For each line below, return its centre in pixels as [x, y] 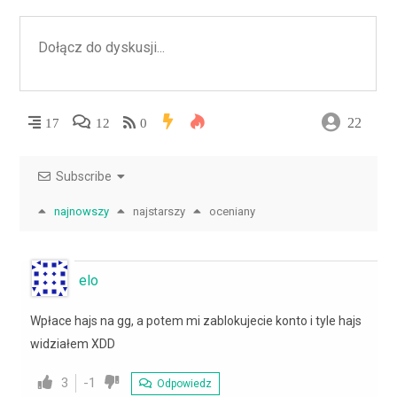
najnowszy [82, 211]
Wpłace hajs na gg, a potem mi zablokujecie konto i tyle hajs [196, 320]
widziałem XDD [73, 343]
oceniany [232, 211]
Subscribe [84, 176]
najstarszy [159, 211]
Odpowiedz [183, 383]
